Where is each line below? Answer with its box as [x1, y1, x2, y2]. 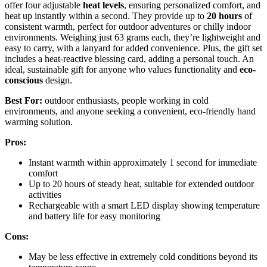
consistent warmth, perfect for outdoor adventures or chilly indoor [5, 21, 251, 32]
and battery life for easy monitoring [29, 211, 160, 222]
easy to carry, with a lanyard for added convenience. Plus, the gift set [5, 43, 262, 54]
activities [29, 190, 61, 200]
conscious [5, 75, 43, 86]
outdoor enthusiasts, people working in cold [42, 95, 209, 106]
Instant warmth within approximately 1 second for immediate [29, 157, 257, 168]
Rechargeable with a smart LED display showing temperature [29, 200, 260, 211]
